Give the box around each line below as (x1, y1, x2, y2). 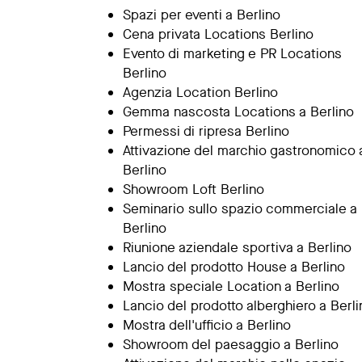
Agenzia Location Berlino (123, 83, 278, 102)
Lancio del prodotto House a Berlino (123, 258, 345, 276)
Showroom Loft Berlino (123, 180, 264, 199)
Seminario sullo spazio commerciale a (123, 200, 357, 218)
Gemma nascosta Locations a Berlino (123, 103, 354, 121)
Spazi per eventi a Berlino (123, 6, 280, 24)
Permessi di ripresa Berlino (123, 122, 289, 141)
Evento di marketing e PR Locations (123, 44, 342, 63)
